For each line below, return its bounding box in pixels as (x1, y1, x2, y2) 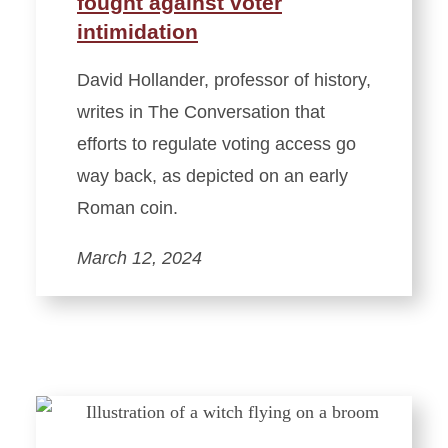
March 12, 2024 (77, 247, 202, 268)
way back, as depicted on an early (77, 165, 348, 186)
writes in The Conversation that (77, 101, 325, 122)
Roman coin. (77, 197, 178, 218)
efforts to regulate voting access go (77, 133, 356, 154)
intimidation (77, 19, 198, 43)
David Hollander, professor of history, (77, 69, 371, 90)
